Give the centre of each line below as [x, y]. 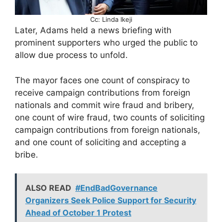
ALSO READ [48, 188]
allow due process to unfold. [71, 55]
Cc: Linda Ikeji [111, 20]
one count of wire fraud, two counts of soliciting [110, 117]
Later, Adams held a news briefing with [93, 30]
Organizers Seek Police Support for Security [111, 200]
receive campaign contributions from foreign [103, 92]
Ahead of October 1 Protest [78, 213]
